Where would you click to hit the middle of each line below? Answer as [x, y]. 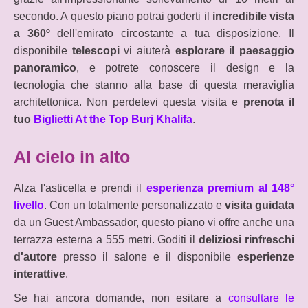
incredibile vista [253, 16]
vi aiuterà [147, 50]
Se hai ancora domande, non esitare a [121, 298]
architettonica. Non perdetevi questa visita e [129, 102]
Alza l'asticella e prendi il [80, 188]
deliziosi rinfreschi [246, 239]
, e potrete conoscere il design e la [185, 67]
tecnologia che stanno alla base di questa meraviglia [154, 85]
